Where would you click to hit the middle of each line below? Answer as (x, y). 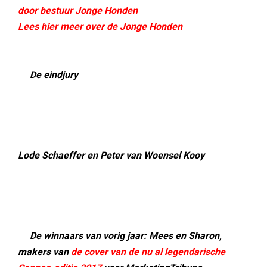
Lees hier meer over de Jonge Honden (100, 27)
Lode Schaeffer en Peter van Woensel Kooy (111, 155)
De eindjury (49, 75)
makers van (44, 252)
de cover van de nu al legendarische (148, 252)
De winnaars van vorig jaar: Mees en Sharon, (120, 236)
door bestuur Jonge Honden (78, 10)
